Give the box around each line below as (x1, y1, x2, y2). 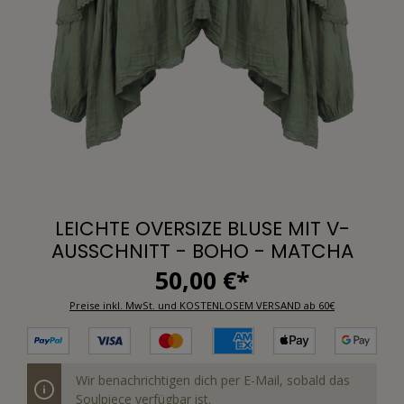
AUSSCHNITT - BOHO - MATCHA (50, 237, 353, 264)
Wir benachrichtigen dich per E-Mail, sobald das (76, 371, 350, 389)
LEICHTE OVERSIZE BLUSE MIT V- (54, 215, 350, 242)
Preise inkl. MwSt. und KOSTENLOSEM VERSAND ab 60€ (69, 298, 335, 312)
